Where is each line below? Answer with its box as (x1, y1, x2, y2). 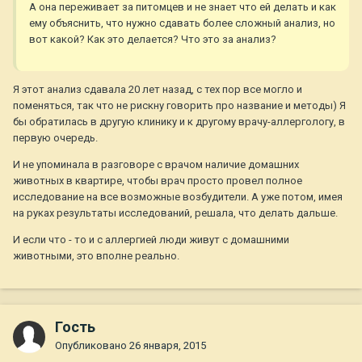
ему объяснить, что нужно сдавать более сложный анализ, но (29, 17, 335, 30)
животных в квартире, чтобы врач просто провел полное (13, 175, 302, 187)
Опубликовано (55, 339, 129, 352)
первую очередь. (13, 132, 98, 145)
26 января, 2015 (129, 339, 206, 352)
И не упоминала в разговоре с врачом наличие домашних (13, 158, 299, 171)
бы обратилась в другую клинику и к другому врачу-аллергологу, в (13, 116, 345, 128)
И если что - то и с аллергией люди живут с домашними (13, 234, 289, 246)
